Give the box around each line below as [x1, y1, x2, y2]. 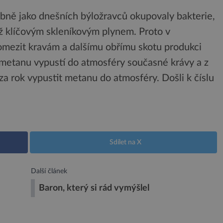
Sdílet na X [110, 139, 141, 146]
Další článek [31, 167, 67, 175]
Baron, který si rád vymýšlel [39, 184, 149, 193]
